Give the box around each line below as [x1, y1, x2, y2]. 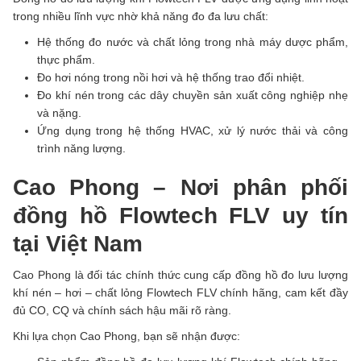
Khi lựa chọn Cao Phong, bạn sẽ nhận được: [13, 330, 240, 343]
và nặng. [37, 106, 81, 120]
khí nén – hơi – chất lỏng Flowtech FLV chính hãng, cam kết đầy [13, 286, 348, 300]
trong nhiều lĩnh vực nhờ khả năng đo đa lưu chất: [13, 10, 268, 23]
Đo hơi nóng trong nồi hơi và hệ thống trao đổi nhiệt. [37, 71, 305, 85]
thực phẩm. [37, 53, 95, 67]
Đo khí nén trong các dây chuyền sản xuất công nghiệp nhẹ [37, 89, 348, 102]
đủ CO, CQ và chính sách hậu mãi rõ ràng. [13, 304, 231, 317]
